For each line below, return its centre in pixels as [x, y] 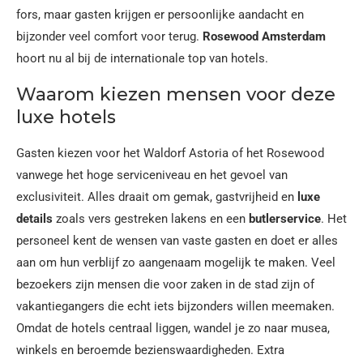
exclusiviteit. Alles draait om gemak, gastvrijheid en [157, 197]
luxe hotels [66, 117]
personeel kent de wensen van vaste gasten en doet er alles [177, 241]
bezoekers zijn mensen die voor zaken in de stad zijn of [165, 284]
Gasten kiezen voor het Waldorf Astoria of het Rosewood [170, 153]
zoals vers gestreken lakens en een [151, 219]
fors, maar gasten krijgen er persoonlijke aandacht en [160, 15]
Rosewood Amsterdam [264, 36]
